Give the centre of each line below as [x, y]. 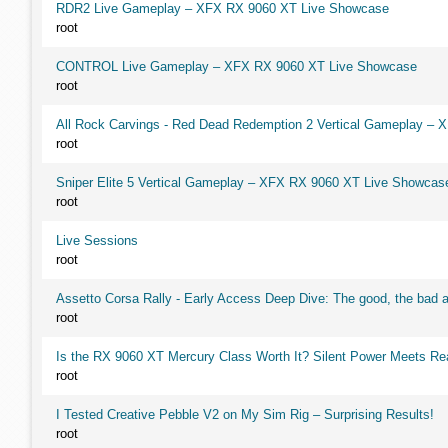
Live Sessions [97, 240]
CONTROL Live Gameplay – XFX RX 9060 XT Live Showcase [236, 66]
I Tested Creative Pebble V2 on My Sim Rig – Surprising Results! [245, 414]
